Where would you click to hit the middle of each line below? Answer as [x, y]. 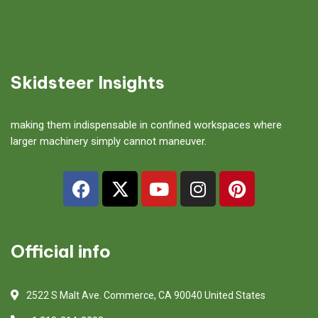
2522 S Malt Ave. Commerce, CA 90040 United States [146, 295]
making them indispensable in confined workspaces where [146, 125]
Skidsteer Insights [88, 82]
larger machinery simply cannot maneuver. [109, 141]
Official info [61, 251]
